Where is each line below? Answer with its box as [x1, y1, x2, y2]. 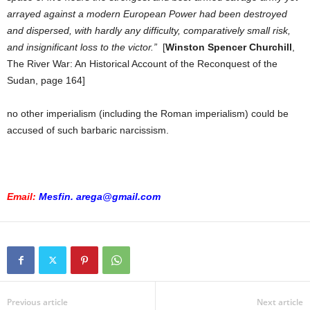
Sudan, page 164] [7, 75, 85, 86]
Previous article [7, 296, 68, 309]
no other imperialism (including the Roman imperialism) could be [7, 108, 289, 120]
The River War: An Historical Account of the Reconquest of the [7, 58, 277, 70]
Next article [257, 296, 303, 309]
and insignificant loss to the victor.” [7, 42, 163, 53]
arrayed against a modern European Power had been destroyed [7, 8, 287, 20]
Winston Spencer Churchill [165, 42, 292, 53]
